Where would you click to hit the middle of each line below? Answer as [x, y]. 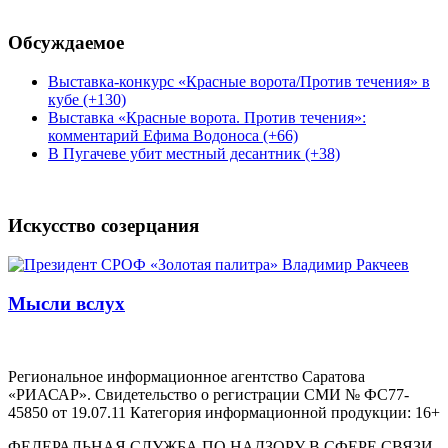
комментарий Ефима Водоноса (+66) [173, 135]
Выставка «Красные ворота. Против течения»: [207, 117]
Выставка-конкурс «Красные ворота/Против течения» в [239, 81]
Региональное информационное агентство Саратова [186, 376]
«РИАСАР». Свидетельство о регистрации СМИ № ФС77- [208, 394]
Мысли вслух [66, 303]
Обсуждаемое [66, 42]
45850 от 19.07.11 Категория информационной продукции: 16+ [224, 412]
